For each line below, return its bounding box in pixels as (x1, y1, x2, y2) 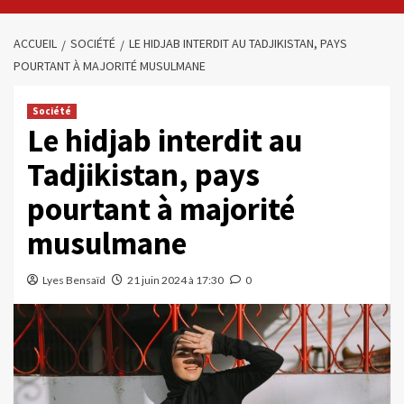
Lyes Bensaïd (42, 273, 106, 287)
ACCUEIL (14, 35, 57, 51)
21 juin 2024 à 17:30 (127, 273, 224, 287)
